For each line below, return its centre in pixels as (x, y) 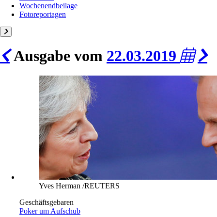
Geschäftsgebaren (46, 202)
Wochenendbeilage (48, 5)
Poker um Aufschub (50, 211)
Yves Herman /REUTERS (79, 186)
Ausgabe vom (58, 56)
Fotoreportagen (43, 14)
